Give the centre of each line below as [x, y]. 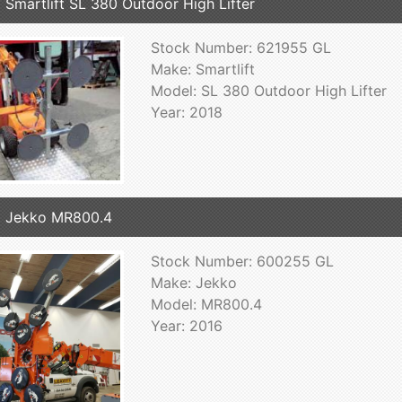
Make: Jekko [193, 282]
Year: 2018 [186, 113]
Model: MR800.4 [206, 304]
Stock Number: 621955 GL [240, 48]
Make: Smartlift [202, 70]
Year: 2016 [186, 325]
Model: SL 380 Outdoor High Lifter [268, 91]
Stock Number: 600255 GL [242, 261]
